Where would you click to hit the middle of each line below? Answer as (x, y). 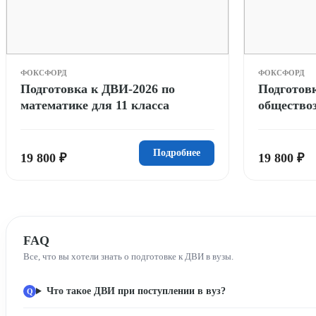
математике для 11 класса (95, 105)
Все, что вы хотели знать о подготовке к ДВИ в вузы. (128, 256)
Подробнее (177, 152)
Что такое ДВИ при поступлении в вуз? (136, 291)
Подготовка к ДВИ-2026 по (98, 89)
